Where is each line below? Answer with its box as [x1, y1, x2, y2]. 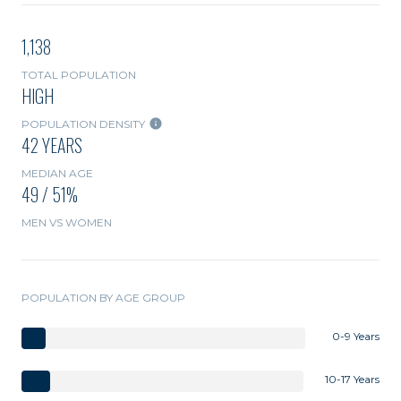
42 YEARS [21, 132, 82, 159]
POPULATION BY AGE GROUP [21, 291, 185, 305]
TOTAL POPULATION [21, 68, 136, 82]
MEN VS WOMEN [21, 216, 112, 230]
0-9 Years [332, 329, 380, 344]
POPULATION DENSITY [21, 117, 145, 132]
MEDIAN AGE [21, 166, 93, 181]
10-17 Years [325, 372, 380, 387]
